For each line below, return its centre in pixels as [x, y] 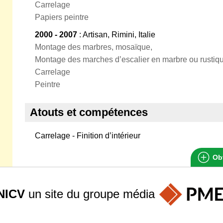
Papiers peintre [62, 17]
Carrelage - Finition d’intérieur [88, 136]
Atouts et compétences [89, 112]
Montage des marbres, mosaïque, [94, 47]
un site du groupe [74, 194]
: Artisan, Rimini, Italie [116, 35]
